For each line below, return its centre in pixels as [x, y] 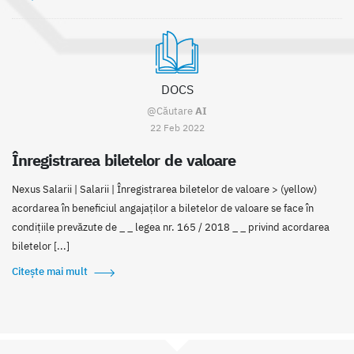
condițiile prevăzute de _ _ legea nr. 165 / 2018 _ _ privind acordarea [171, 228]
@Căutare [171, 111]
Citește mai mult [50, 272]
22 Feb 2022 [177, 128]
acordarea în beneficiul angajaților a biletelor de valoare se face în [163, 209]
